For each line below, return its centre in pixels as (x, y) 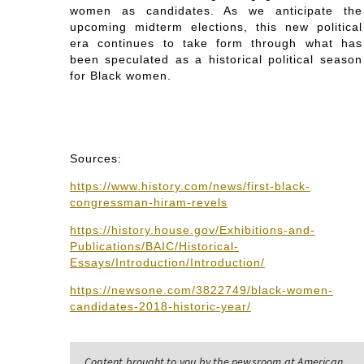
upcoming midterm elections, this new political (216, 27)
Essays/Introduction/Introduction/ (167, 263)
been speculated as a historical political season (216, 60)
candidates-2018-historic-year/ (160, 307)
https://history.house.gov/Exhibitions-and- (192, 230)
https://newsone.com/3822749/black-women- (201, 290)
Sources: (95, 159)
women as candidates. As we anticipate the (216, 11)
